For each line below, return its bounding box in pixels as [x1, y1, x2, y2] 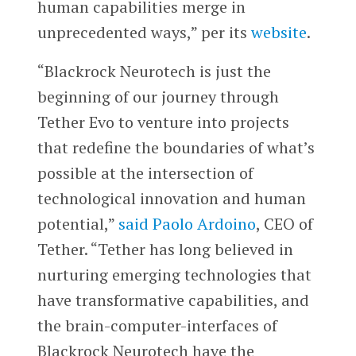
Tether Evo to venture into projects [37, 111, 289, 133]
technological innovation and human [37, 188, 306, 210]
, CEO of [255, 213, 313, 235]
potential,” [37, 213, 118, 235]
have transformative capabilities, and [37, 289, 309, 311]
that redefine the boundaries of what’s [37, 137, 315, 159]
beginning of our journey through [37, 86, 279, 108]
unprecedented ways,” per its [37, 21, 251, 43]
